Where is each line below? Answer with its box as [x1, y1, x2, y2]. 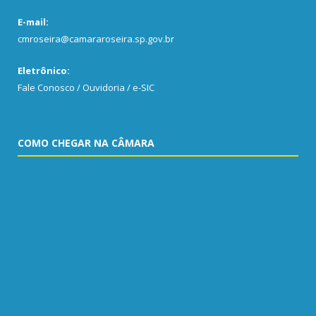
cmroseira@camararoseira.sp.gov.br [18, 32, 174, 45]
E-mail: [18, 15, 49, 28]
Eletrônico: [18, 63, 70, 77]
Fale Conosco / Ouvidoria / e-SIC [18, 80, 154, 94]
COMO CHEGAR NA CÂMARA [18, 135, 154, 150]
